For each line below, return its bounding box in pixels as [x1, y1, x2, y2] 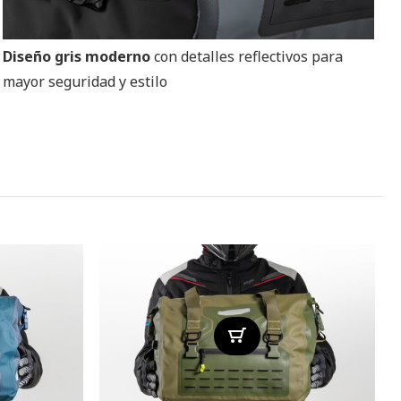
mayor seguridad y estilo [3, 71, 168, 91]
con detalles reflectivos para [154, 46, 344, 66]
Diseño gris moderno [3, 46, 155, 66]
